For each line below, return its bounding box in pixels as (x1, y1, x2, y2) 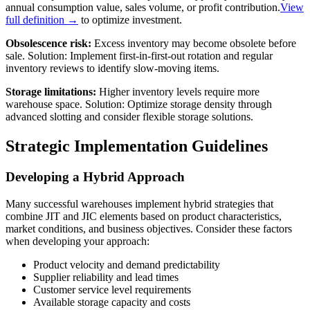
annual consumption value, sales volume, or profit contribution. (6, 1, 280, 14)
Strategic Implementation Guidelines (6, 136, 268, 155)
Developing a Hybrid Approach (6, 169, 185, 184)
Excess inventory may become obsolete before (91, 37, 296, 50)
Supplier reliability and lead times (33, 271, 179, 283)
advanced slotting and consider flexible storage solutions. (6, 111, 253, 123)
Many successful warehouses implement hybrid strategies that (6, 197, 273, 210)
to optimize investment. (78, 14, 182, 26)
